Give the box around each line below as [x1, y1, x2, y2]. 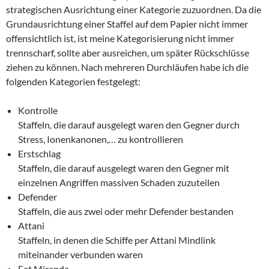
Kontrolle [18, 104, 58, 116]
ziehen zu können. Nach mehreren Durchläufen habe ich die [6, 61, 249, 73]
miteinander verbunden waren [18, 248, 143, 260]
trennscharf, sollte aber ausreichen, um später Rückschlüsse [6, 46, 249, 58]
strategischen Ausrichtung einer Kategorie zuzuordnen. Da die [6, 3, 261, 15]
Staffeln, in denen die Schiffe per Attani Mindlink [18, 234, 216, 246]
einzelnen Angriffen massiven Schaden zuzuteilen [18, 176, 220, 188]
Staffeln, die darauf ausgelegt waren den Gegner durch [18, 118, 240, 130]
